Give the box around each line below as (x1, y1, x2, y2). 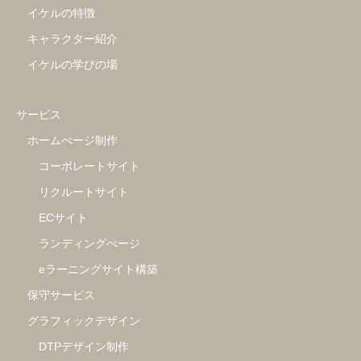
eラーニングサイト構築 (39, 263, 158, 276)
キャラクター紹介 (27, 32, 118, 46)
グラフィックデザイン (27, 314, 140, 328)
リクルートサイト (39, 185, 129, 199)
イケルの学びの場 (27, 58, 118, 72)
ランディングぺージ (39, 237, 140, 251)
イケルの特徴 (27, 6, 95, 20)
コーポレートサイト (39, 160, 140, 173)
